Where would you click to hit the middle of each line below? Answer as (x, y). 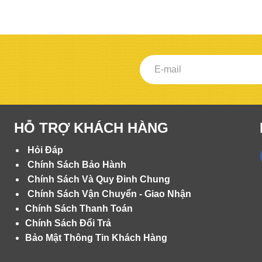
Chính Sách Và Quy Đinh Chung (99, 179)
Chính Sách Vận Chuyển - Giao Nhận (109, 194)
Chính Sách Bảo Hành (77, 164)
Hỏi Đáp (45, 150)
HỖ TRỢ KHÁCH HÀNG (91, 127)
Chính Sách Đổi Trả (68, 223)
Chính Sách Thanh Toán (79, 208)
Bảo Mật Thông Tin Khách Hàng (96, 237)
